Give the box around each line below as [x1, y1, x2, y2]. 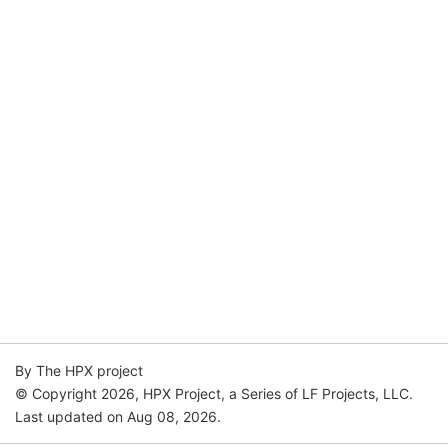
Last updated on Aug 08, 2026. [15, 408, 221, 425]
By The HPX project [15, 362, 143, 379]
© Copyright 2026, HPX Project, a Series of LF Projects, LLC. [15, 385, 413, 402]
